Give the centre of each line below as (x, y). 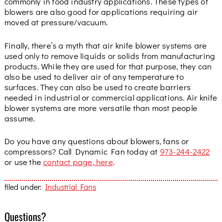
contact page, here (78, 162)
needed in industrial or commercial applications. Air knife (111, 97)
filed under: (25, 186)
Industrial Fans (70, 186)
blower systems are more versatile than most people (101, 107)
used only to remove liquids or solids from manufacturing (110, 55)
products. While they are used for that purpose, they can (108, 66)
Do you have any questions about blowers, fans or (97, 141)
